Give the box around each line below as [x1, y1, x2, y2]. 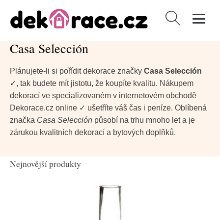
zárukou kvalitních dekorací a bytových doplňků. [10, 128, 176, 137]
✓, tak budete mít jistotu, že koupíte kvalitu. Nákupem [10, 79, 193, 87]
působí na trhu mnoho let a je [92, 116, 195, 124]
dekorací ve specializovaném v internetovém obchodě [10, 91, 196, 100]
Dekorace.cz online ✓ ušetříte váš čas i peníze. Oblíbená [10, 104, 207, 112]
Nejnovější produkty [10, 158, 81, 169]
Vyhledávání [163, 12, 206, 21]
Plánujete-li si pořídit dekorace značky [10, 67, 144, 75]
